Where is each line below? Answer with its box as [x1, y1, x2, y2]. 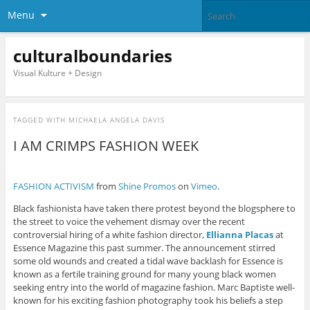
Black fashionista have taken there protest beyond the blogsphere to [12, 202, 295, 215]
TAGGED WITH [12, 115, 69, 125]
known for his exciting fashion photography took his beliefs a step [12, 294, 283, 307]
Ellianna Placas [206, 228, 273, 241]
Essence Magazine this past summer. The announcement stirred [12, 241, 275, 255]
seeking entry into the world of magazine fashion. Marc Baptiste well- [12, 281, 295, 294]
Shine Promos [118, 180, 176, 193]
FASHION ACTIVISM [12, 180, 94, 193]
